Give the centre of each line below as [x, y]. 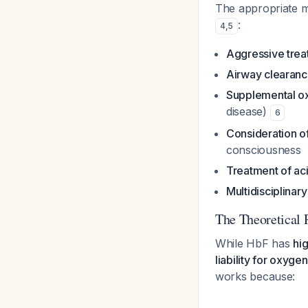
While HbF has [254, 243]
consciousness [264, 150]
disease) [248, 111]
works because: [255, 276]
